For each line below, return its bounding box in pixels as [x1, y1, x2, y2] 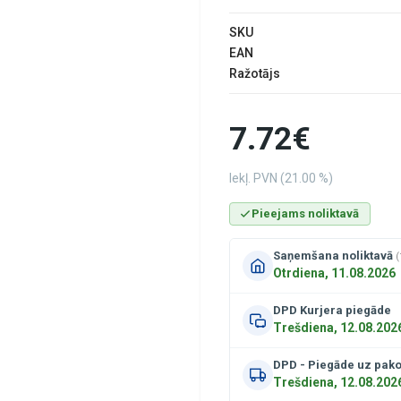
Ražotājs [229, 65, 280, 81]
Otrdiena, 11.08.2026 [273, 265, 396, 280]
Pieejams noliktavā [252, 207, 359, 220]
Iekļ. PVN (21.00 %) [229, 170, 333, 185]
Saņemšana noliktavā [273, 248, 396, 262]
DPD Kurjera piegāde [273, 303, 391, 317]
